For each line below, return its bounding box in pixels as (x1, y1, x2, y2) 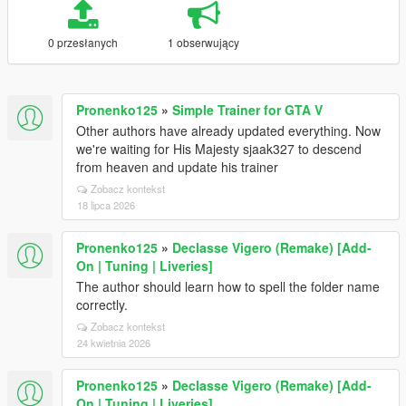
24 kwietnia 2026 (77, 335, 150, 350)
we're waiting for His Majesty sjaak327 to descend (76, 140, 362, 158)
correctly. (76, 295, 128, 314)
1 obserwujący (168, 34, 240, 50)
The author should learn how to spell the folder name (76, 277, 380, 295)
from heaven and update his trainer (76, 158, 278, 176)
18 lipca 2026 (77, 198, 135, 212)
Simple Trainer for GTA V (172, 101, 323, 119)
